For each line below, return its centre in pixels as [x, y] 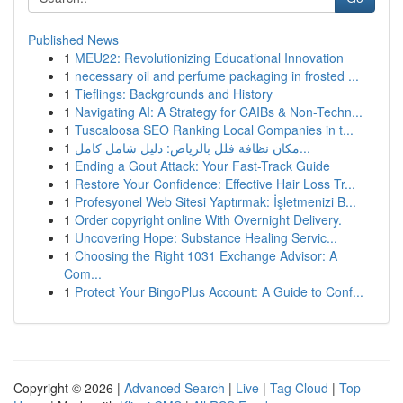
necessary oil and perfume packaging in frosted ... [217, 76]
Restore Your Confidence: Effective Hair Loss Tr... [215, 184]
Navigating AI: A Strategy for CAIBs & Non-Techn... [219, 112]
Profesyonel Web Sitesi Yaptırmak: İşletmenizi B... [215, 201]
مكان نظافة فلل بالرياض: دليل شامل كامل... [305, 148]
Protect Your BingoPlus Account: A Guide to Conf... [219, 291]
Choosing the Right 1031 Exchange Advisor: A [206, 255]
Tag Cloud [299, 388]
